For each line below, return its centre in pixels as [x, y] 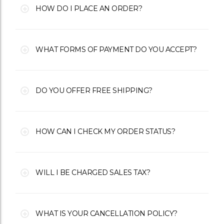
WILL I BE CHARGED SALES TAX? [93, 173]
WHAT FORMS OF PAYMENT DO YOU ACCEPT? [116, 50]
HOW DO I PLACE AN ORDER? [89, 9]
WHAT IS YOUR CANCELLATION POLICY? [106, 214]
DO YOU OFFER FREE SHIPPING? [94, 91]
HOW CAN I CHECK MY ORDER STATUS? [105, 132]
